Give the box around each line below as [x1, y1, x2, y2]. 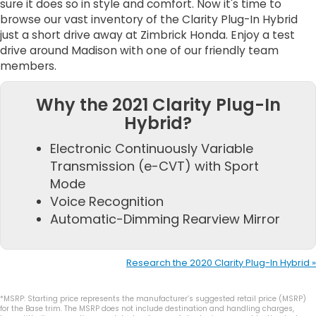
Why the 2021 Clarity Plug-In [35, 92, 281, 116]
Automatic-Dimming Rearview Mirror [50, 209, 280, 228]
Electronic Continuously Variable [50, 139, 253, 157]
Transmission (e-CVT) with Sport [50, 157, 259, 175]
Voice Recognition [50, 192, 164, 210]
